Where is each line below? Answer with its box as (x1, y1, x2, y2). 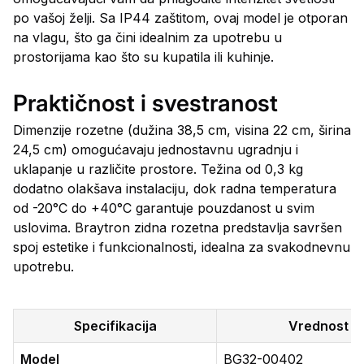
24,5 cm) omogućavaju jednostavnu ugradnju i (13, 141, 298, 158)
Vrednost (288, 318, 349, 334)
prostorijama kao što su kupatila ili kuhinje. (13, 49, 274, 65)
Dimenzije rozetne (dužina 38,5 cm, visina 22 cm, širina (13, 122, 351, 138)
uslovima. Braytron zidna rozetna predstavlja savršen (13, 219, 342, 236)
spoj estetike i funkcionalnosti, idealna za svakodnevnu (13, 239, 350, 255)
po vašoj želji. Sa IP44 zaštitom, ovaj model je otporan (13, 10, 348, 26)
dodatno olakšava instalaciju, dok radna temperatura (13, 180, 336, 197)
